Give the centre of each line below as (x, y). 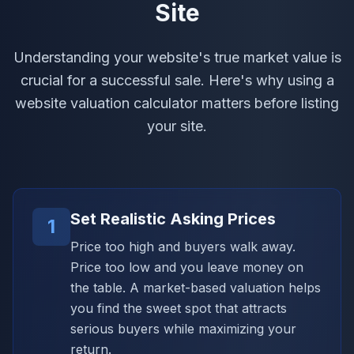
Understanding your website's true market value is (177, 57)
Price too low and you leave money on (187, 267)
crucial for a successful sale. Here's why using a (177, 80)
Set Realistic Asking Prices (173, 218)
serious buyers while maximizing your (183, 328)
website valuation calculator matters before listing (177, 103)
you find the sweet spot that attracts (179, 308)
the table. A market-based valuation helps (196, 287)
